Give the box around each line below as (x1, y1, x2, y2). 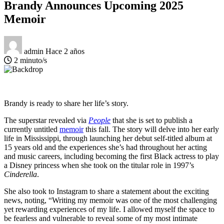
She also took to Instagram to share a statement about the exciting (4, 186, 209, 195)
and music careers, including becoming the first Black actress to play (4, 151, 219, 160)
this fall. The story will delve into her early (83, 124, 219, 133)
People (88, 115, 110, 124)
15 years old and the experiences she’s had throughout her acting (4, 142, 207, 151)
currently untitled (4, 124, 59, 133)
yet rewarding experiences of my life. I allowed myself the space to (4, 204, 214, 213)
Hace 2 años (45, 46, 84, 55)
